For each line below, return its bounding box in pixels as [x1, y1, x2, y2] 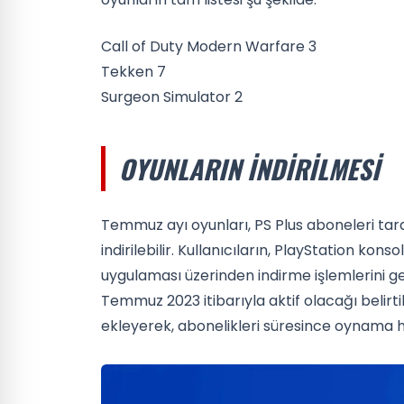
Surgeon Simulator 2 [101, 86, 243, 107]
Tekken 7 [101, 60, 166, 82]
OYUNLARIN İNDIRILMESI [119, 149, 380, 188]
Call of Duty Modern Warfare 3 [101, 35, 317, 57]
